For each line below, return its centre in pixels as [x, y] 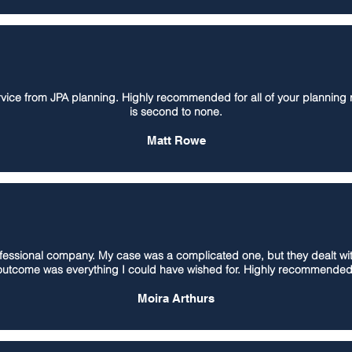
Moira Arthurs [176, 298]
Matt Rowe [176, 140]
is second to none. [176, 112]
